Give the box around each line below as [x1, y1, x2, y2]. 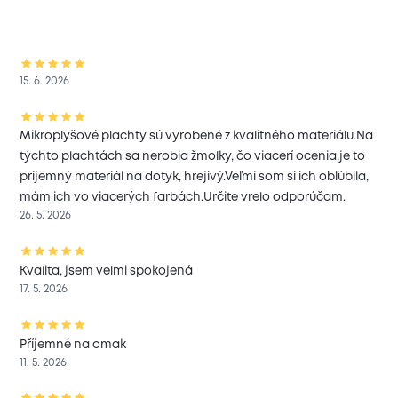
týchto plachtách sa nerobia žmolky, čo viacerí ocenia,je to [20, 151, 366, 163]
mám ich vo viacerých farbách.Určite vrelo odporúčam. [20, 192, 346, 203]
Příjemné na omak [20, 338, 127, 350]
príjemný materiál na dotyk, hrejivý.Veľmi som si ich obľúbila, [20, 171, 370, 183]
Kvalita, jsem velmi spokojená [20, 265, 194, 276]
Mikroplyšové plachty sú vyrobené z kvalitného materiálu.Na [20, 131, 374, 142]
